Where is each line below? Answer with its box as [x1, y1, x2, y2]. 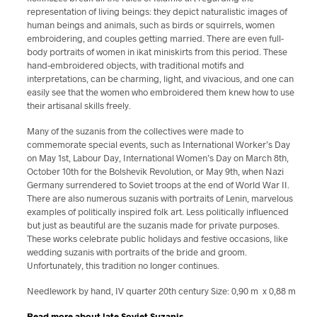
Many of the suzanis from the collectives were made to [27, 125, 243, 137]
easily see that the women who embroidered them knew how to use [27, 86, 294, 98]
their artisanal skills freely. [27, 100, 131, 111]
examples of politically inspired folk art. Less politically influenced [27, 206, 289, 217]
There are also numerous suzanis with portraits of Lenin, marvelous [27, 192, 293, 204]
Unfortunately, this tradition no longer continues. [27, 260, 219, 271]
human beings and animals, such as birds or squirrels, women [27, 19, 275, 30]
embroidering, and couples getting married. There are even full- [27, 33, 284, 44]
